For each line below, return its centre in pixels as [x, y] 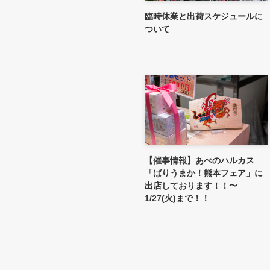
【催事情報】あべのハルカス [199, 160]
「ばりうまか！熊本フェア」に [204, 173]
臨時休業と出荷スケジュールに [204, 16]
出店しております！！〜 [191, 185]
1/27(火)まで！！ [177, 198]
